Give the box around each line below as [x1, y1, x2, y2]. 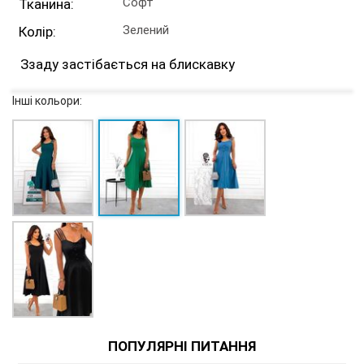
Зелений [123, 23, 170, 37]
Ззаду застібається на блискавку [20, 56, 235, 72]
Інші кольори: [12, 94, 82, 107]
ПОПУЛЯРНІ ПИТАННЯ [108, 338, 256, 355]
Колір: [19, 24, 56, 40]
